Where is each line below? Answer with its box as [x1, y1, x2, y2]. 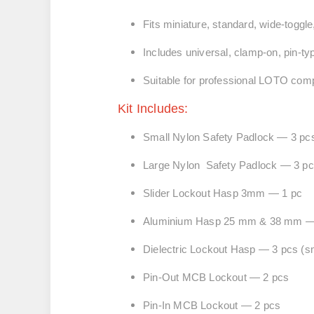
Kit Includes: [118, 102, 189, 116]
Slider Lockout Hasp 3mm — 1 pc [143, 187, 306, 199]
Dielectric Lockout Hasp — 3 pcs [143, 243, 301, 255]
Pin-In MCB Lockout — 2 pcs [143, 299, 281, 311]
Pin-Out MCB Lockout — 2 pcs [143, 271, 289, 283]
